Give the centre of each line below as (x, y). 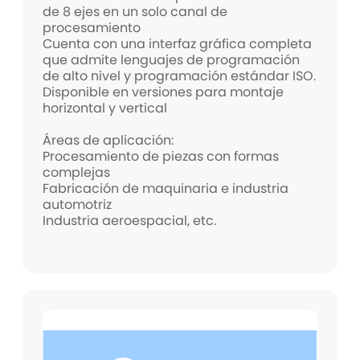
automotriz (78, 205)
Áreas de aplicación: (108, 141)
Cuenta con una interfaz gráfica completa (178, 44)
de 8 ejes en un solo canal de (135, 12)
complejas (77, 173)
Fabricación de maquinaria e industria (166, 189)
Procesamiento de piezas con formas (161, 157)
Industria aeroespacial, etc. (130, 221)
